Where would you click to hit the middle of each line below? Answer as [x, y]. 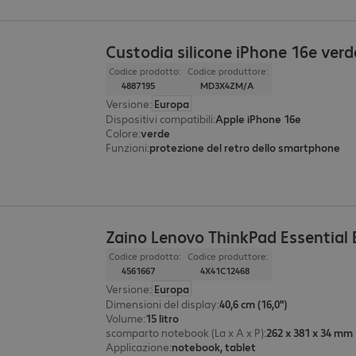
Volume [125, 318]
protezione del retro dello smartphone [245, 147]
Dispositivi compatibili [160, 119]
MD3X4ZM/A [227, 86]
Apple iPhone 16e [259, 119]
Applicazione [138, 347]
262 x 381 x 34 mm [310, 333]
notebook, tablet [214, 347]
